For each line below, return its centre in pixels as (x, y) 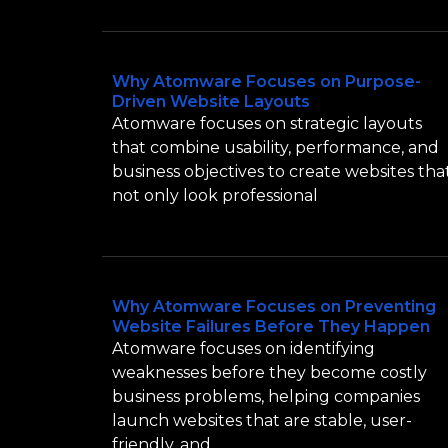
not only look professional (215, 195)
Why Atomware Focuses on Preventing (274, 306)
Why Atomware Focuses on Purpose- (266, 81)
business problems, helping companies (266, 396)
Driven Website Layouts (211, 101)
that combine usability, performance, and (275, 147)
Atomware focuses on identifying (243, 348)
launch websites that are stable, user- (262, 420)
